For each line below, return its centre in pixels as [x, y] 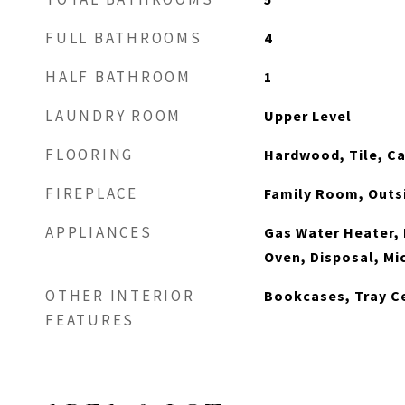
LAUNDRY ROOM [113, 116]
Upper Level [307, 116]
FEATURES [90, 320]
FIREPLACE [92, 193]
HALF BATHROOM [118, 77]
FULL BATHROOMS [124, 38]
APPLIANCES [99, 232]
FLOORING [89, 155]
